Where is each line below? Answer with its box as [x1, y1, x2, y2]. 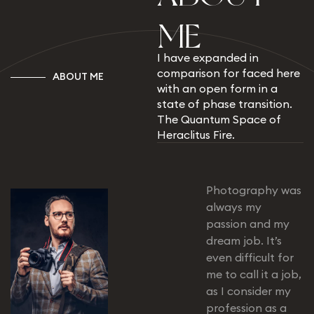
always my [205, 200, 261, 214]
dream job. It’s [205, 233, 282, 248]
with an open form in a [157, 81, 278, 96]
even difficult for [205, 250, 294, 265]
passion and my [205, 217, 289, 231]
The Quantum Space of [157, 112, 281, 127]
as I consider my [205, 284, 291, 299]
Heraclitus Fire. [157, 128, 235, 142]
